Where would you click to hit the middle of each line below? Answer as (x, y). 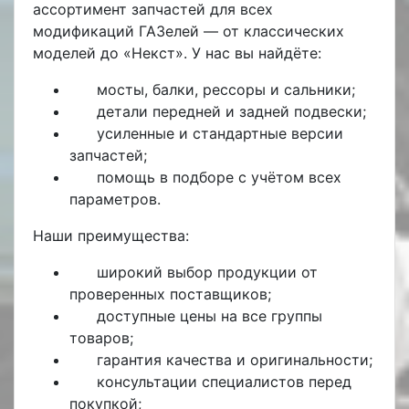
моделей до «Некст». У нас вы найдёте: (177, 53)
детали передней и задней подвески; (231, 111)
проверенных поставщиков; (170, 294)
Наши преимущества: (111, 236)
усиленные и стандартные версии (220, 133)
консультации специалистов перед (224, 382)
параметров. (115, 199)
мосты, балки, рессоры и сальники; (226, 89)
